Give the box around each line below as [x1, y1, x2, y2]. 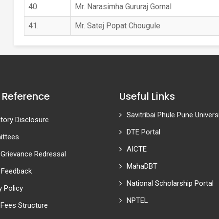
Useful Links [119, 89, 175, 103]
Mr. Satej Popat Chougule [74, 21, 160, 30]
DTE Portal [127, 128, 160, 136]
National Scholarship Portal [127, 179, 214, 188]
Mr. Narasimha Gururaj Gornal [74, 2, 172, 11]
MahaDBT [127, 162, 157, 171]
